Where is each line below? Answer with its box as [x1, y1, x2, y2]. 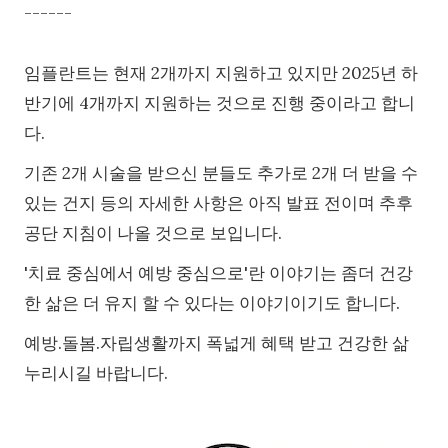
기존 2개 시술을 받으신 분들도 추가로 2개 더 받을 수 [24, 162, 418, 185]
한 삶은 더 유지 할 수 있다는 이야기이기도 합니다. [24, 292, 400, 315]
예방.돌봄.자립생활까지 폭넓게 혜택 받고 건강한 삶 [24, 332, 409, 355]
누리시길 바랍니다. [24, 362, 168, 385]
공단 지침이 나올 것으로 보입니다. [24, 222, 282, 245]
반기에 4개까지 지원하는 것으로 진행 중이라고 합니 [24, 92, 415, 115]
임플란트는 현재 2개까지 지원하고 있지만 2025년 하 [24, 62, 418, 85]
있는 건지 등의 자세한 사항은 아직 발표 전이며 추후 [24, 192, 413, 215]
